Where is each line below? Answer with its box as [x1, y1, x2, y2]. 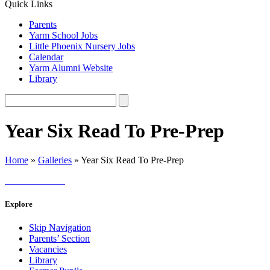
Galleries [38, 155, 72, 166]
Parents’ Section [29, 233, 90, 244]
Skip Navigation [29, 222, 91, 233]
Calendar [29, 52, 63, 63]
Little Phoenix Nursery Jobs [29, 41, 135, 52]
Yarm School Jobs [29, 30, 98, 41]
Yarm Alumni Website [29, 63, 113, 74]
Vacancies [29, 244, 67, 255]
